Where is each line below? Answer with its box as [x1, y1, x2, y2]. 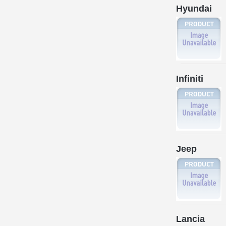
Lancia [176, 213, 205, 224]
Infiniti [176, 73, 203, 84]
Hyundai [176, 3, 212, 14]
